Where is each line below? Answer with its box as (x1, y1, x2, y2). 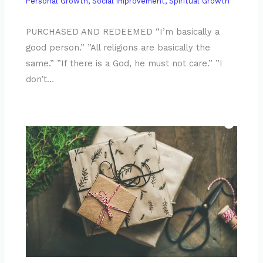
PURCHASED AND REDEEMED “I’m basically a (26, 26, 220, 37)
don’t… (26, 73, 55, 85)
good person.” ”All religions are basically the (26, 42, 211, 53)
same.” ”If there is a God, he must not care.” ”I (26, 58, 223, 69)
